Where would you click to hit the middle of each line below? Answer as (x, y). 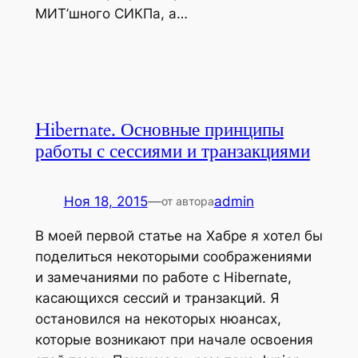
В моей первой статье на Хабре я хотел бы (179, 236)
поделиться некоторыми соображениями (173, 257)
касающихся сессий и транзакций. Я (157, 298)
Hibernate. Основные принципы (159, 130)
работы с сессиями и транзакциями (172, 152)
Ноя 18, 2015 (105, 202)
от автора (187, 201)
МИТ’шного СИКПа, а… (111, 14)
